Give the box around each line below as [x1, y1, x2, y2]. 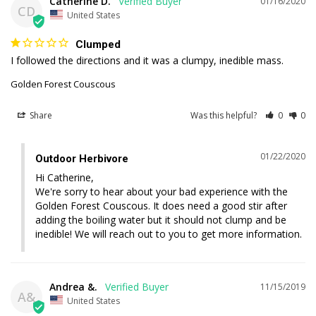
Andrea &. [49, 279, 97, 293]
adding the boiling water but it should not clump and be [35, 212, 286, 226]
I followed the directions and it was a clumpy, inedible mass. [11, 53, 284, 67]
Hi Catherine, [35, 170, 97, 184]
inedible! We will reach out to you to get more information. [35, 226, 302, 241]
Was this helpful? [190, 109, 260, 121]
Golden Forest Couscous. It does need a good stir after [35, 198, 287, 212]
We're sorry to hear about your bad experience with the [35, 184, 288, 198]
